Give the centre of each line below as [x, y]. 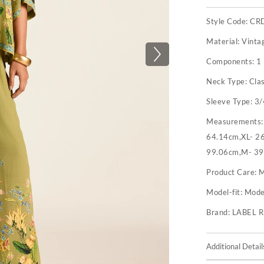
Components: [232, 61]
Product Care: [233, 172]
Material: [224, 41]
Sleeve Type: [230, 101]
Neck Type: [228, 81]
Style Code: [228, 21]
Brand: [219, 212]
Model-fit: [225, 192]
